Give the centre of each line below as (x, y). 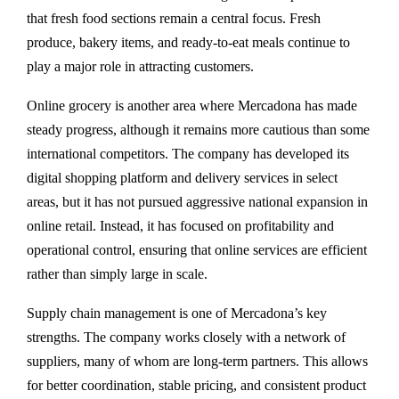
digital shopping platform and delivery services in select (182, 178)
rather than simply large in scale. (117, 274)
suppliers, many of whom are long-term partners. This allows (197, 362)
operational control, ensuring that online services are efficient (197, 250)
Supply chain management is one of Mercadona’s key (177, 313)
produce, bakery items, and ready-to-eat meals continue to (188, 43)
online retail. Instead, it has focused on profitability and (180, 226)
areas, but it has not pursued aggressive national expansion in (197, 202)
